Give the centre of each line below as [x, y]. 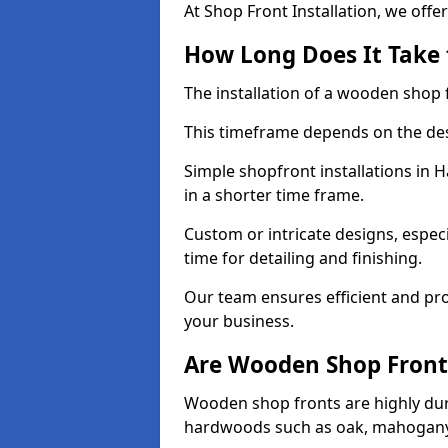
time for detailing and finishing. [305, 258]
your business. [239, 321]
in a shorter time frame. [274, 195]
